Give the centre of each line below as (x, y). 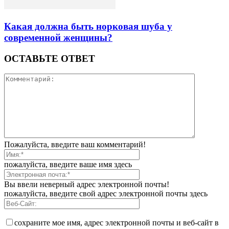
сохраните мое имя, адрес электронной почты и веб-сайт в (117, 223)
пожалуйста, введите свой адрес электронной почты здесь (106, 194)
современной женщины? (58, 37)
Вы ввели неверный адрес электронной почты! (87, 185)
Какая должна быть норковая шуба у (88, 26)
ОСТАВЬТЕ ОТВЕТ (50, 58)
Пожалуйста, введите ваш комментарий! (75, 145)
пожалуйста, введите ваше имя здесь (68, 165)
